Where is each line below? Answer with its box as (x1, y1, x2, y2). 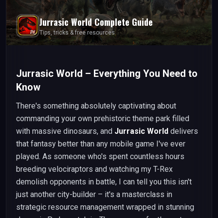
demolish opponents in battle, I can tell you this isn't (16, 177, 192, 186)
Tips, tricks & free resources (39, 29, 115, 36)
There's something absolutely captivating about (16, 101, 176, 110)
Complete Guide (92, 16, 153, 28)
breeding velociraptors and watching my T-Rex (16, 164, 173, 174)
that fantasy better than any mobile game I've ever (16, 139, 185, 148)
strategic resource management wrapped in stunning (16, 202, 194, 212)
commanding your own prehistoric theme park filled (16, 114, 189, 123)
